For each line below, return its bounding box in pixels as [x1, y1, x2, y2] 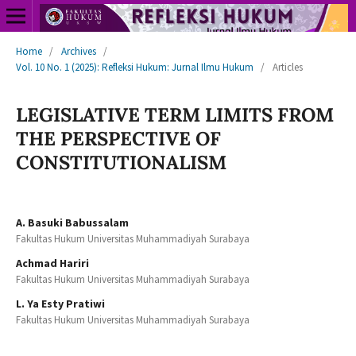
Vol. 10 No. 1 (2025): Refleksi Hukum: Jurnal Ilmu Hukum [15, 60, 253, 74]
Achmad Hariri [15, 255, 89, 270]
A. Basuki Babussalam [15, 215, 129, 230]
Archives [60, 44, 96, 58]
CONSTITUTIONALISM [15, 149, 226, 175]
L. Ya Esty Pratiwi [15, 296, 105, 311]
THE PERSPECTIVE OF [15, 126, 221, 151]
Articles [272, 60, 303, 74]
